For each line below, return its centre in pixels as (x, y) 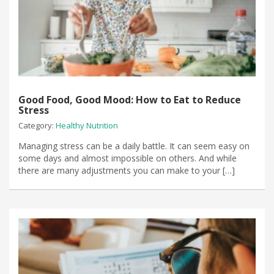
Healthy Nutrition (87, 125)
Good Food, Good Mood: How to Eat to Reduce (130, 99)
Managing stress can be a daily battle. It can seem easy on (134, 146)
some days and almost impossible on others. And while (128, 158)
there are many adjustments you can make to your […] (127, 170)
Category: (37, 125)
